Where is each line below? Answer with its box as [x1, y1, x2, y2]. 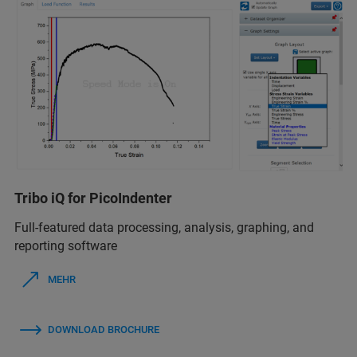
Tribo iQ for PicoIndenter [14, 190, 172, 207]
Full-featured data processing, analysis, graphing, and [14, 220, 314, 236]
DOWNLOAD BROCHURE [48, 324, 159, 336]
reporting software [14, 238, 117, 254]
